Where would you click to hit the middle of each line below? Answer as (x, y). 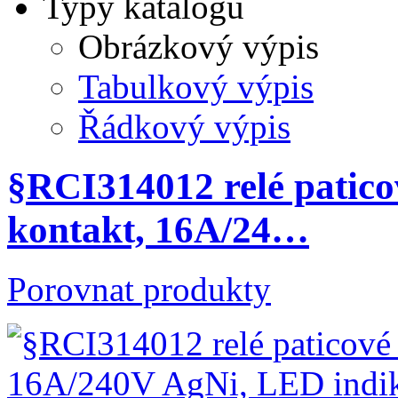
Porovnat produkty (139, 290)
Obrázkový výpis (199, 47)
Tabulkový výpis (196, 87)
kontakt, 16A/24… (158, 230)
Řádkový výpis (184, 127)
